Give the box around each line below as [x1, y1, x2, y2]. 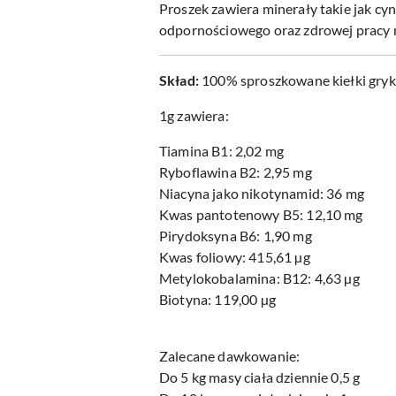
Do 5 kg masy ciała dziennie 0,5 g [159, 369, 361, 386]
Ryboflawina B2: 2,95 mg [159, 164, 312, 181]
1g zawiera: [159, 107, 229, 125]
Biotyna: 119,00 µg [159, 291, 276, 308]
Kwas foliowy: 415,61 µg [159, 248, 310, 266]
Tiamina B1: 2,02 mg [159, 142, 285, 160]
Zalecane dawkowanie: [159, 347, 301, 365]
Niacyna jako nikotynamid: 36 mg [159, 185, 364, 202]
